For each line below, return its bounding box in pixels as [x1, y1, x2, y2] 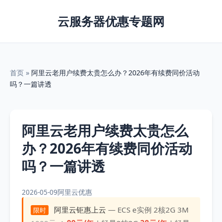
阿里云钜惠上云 [54, 205, 106, 215]
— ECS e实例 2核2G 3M [106, 205, 189, 215]
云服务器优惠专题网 [57, 13, 165, 29]
